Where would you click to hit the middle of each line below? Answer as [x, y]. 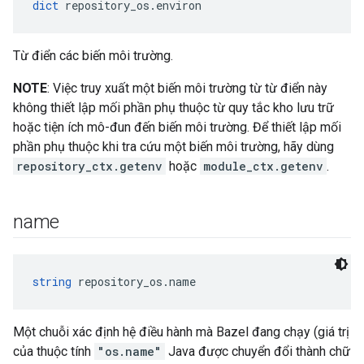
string [52, 282]
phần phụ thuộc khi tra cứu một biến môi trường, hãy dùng [173, 147]
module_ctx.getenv [263, 166]
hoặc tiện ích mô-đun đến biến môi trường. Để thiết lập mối [177, 127]
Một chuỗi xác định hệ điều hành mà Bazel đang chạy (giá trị [181, 332]
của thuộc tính [54, 351]
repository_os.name [134, 282]
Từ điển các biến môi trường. [93, 56]
